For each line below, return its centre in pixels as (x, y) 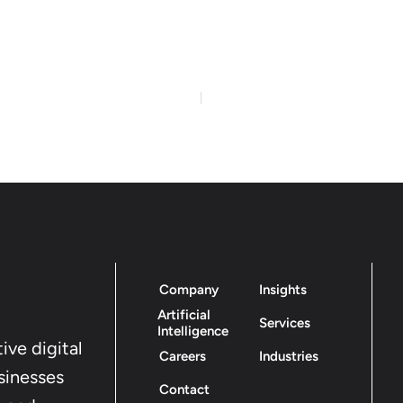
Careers (182, 356)
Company (188, 289)
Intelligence (193, 331)
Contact (184, 389)
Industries (289, 356)
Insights (283, 289)
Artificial (184, 314)
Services (285, 322)
